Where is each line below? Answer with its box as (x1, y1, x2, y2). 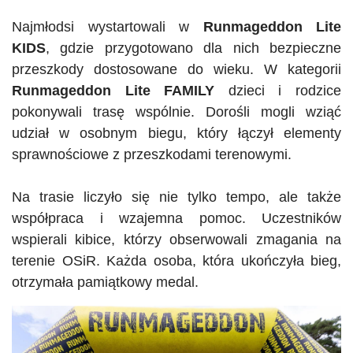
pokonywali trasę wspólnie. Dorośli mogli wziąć (12, 103, 341, 120)
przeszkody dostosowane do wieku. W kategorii (12, 61, 341, 77)
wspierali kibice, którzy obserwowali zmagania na (12, 231, 341, 247)
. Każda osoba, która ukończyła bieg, (95, 252, 341, 269)
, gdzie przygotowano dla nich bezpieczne (46, 39, 341, 56)
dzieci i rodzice (214, 82, 342, 98)
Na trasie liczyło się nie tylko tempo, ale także (12, 188, 341, 205)
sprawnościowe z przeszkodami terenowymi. (12, 146, 292, 162)
